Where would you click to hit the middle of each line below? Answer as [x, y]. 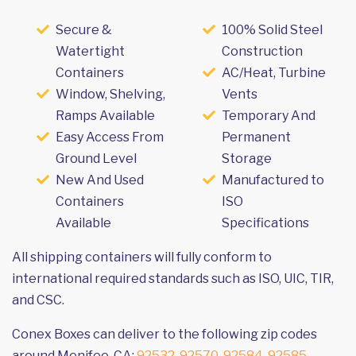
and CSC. [38, 300]
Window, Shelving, [110, 94]
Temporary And [269, 115]
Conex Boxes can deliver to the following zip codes [164, 334]
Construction [262, 51]
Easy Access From [110, 137]
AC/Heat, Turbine [274, 72]
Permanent [256, 137]
